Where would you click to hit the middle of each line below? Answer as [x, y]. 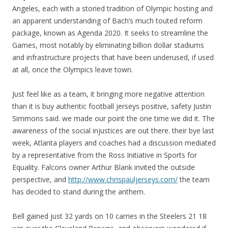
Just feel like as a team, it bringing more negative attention [108, 94]
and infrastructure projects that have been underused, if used [113, 57]
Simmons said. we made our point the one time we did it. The [113, 118]
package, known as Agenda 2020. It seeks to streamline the [110, 33]
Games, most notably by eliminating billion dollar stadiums [108, 45]
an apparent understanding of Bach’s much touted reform [107, 21]
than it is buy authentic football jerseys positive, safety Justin [112, 106]
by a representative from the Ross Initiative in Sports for [105, 155]
